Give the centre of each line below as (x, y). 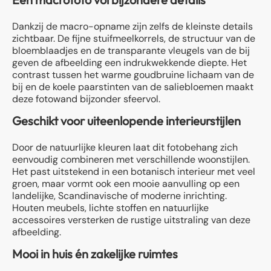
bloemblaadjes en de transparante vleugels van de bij (131, 50)
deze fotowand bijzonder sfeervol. (86, 99)
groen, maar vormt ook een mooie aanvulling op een (126, 183)
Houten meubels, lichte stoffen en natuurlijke (110, 207)
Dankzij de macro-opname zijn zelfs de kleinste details (132, 26)
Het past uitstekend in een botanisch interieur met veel (134, 171)
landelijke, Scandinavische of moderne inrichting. (119, 195)
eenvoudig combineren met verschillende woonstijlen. (131, 159)
